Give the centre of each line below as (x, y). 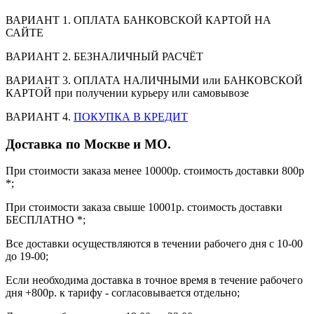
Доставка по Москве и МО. (88, 144)
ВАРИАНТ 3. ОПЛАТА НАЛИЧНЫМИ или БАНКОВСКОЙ (154, 80)
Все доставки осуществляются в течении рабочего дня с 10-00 (154, 244)
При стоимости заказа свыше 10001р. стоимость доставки (144, 207)
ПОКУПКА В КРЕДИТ (131, 116)
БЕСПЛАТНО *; (46, 220)
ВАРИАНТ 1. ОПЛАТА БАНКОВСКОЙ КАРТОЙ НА (138, 20)
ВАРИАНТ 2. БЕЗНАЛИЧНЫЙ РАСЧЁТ (104, 56)
